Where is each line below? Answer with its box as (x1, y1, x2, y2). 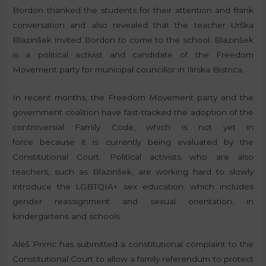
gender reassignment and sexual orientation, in (12, 197, 254, 207)
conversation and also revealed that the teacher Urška (12, 20, 254, 30)
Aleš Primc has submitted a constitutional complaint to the (12, 239, 254, 249)
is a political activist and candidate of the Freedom (12, 50, 254, 60)
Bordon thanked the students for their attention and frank (12, 5, 254, 15)
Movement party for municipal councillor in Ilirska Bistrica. (12, 65, 245, 75)
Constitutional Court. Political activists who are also (12, 152, 254, 162)
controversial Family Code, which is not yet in (12, 122, 254, 132)
